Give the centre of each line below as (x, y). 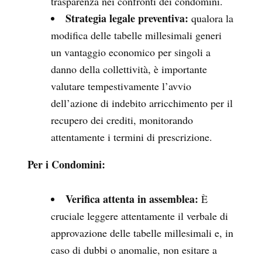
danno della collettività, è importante (129, 69)
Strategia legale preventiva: (127, 18)
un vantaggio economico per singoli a (131, 52)
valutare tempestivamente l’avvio (121, 86)
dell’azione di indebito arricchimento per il (142, 103)
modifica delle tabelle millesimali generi (136, 35)
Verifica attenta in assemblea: (132, 199)
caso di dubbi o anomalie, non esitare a (134, 249)
